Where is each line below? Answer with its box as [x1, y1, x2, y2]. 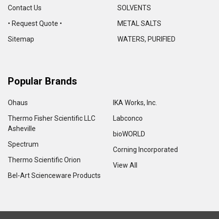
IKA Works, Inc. [113, 99, 157, 107]
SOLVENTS [117, 4, 151, 12]
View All [113, 161, 137, 170]
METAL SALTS [117, 20, 161, 28]
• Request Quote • [8, 20, 62, 28]
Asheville [8, 125, 36, 133]
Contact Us [8, 4, 42, 12]
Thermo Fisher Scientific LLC [8, 114, 95, 123]
